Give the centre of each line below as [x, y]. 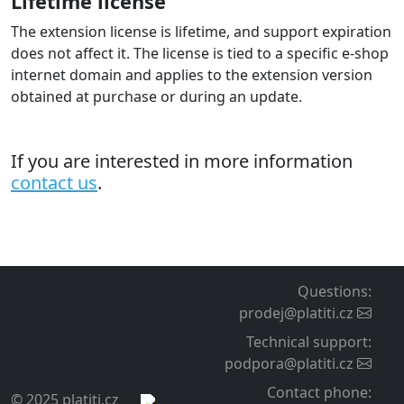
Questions [333, 291]
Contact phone [317, 392]
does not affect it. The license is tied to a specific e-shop [200, 53]
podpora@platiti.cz [289, 363]
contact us [54, 182]
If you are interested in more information [182, 161]
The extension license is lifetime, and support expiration [201, 31]
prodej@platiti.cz [296, 313]
